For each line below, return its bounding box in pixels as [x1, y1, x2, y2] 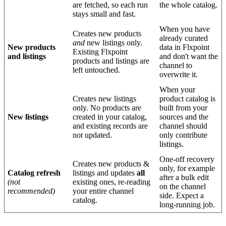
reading [127, 177, 151, 186]
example [188, 163, 215, 173]
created [73, 112, 96, 121]
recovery [187, 154, 215, 163]
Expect [176, 191, 199, 200]
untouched [85, 65, 119, 74]
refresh [36, 168, 61, 177]
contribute [176, 130, 208, 139]
